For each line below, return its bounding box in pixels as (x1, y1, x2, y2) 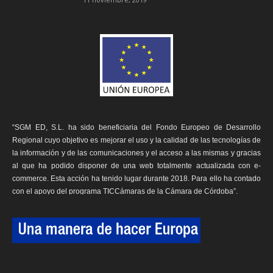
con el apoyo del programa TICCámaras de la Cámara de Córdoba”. (12, 186, 238, 196)
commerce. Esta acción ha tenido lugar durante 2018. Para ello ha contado (12, 174, 261, 183)
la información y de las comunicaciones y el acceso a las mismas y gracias (12, 148, 261, 157)
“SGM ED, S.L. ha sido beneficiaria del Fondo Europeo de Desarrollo (12, 122, 261, 132)
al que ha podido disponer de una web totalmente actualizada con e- (12, 161, 261, 170)
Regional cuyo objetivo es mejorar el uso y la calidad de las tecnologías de (12, 135, 261, 144)
